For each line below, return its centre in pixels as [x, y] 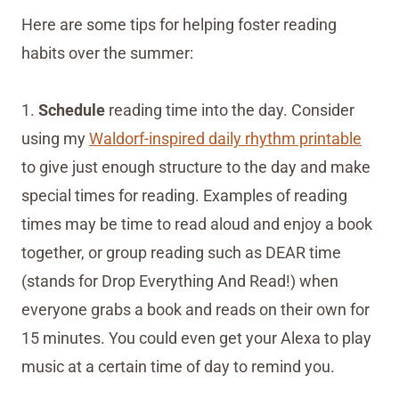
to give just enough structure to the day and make [196, 167]
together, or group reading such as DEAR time [181, 253]
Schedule [73, 110]
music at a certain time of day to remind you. [178, 367]
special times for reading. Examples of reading [184, 196]
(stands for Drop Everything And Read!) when [180, 281]
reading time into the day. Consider [232, 110]
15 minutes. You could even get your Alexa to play [196, 338]
